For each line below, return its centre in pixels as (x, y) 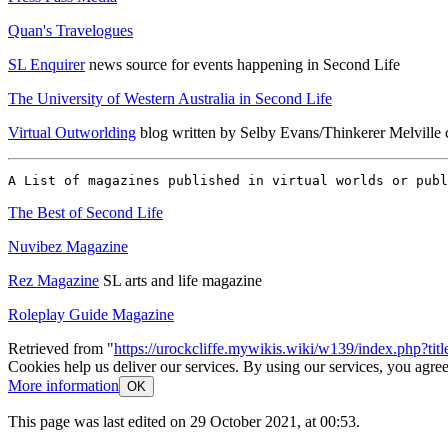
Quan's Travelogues (70, 30)
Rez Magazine (53, 280)
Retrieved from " (61, 348)
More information (63, 385)
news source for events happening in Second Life (242, 64)
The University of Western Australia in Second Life (170, 98)
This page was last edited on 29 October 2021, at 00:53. (184, 421)
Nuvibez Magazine (68, 246)
